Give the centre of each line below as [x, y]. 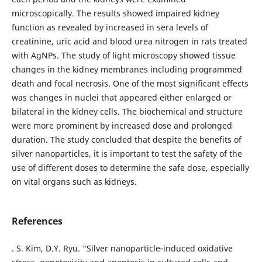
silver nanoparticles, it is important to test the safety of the [127, 154]
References [37, 221]
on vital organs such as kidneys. [74, 182]
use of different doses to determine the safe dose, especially [130, 168]
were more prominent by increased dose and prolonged [122, 125]
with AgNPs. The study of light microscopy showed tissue [123, 55]
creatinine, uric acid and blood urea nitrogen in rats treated [129, 41]
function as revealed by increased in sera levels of [110, 27]
